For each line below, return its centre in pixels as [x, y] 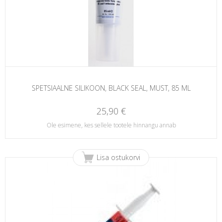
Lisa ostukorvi [118, 157]
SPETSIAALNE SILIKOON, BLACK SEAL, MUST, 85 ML [111, 88]
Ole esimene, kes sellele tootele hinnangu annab [111, 125]
